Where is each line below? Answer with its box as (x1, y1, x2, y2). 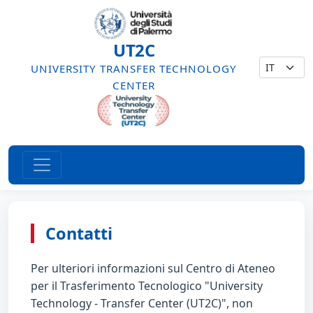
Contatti (45, 222, 112, 245)
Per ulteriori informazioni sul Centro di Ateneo (31, 261, 275, 276)
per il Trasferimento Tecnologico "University (31, 278, 263, 293)
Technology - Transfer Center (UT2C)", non (31, 296, 253, 311)
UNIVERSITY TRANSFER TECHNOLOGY (31, 61, 237, 75)
